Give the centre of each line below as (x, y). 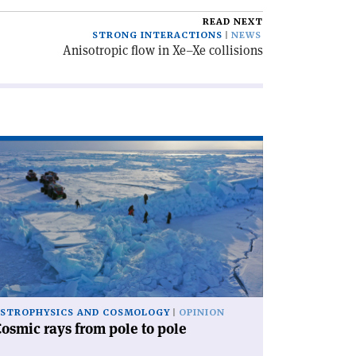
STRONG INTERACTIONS (157, 35)
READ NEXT (233, 22)
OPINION (202, 312)
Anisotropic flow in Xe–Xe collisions (163, 50)
